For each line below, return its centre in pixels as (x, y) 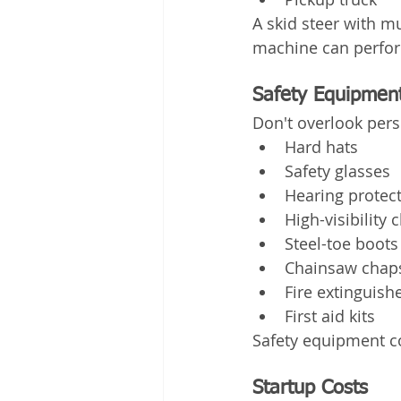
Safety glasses (337, 171)
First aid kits (330, 316)
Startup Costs (310, 388)
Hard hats (321, 146)
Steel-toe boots (341, 243)
